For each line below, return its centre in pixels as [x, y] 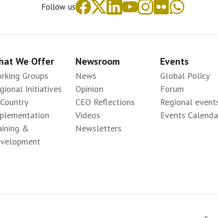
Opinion [89, 89]
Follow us [58, 7]
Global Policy [185, 75]
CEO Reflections [105, 102]
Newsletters [98, 128]
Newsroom [97, 61]
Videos [88, 115]
